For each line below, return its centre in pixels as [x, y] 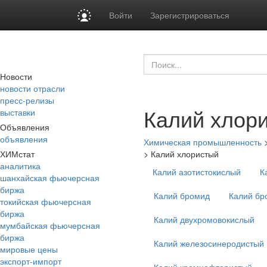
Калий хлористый [185, 154]
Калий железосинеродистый [209, 243]
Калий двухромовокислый [204, 219]
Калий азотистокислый [197, 172]
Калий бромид [182, 195]
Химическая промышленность [203, 142]
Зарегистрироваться [190, 15]
